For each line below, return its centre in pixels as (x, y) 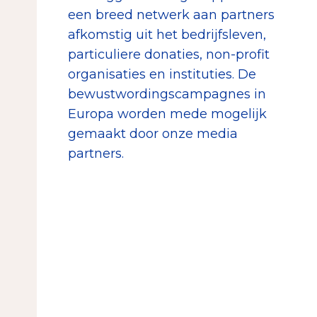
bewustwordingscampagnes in (167, 94)
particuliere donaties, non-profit (169, 54)
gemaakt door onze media (153, 133)
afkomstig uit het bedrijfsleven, (167, 34)
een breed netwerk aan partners (171, 15)
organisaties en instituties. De (162, 74)
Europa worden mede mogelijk (167, 114)
